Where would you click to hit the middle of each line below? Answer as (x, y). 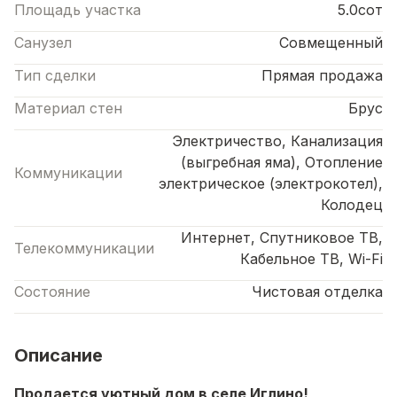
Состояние (52, 291)
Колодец (352, 204)
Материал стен (68, 108)
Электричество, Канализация (277, 140)
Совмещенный (331, 42)
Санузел (43, 42)
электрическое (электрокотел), (271, 183)
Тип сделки (55, 75)
